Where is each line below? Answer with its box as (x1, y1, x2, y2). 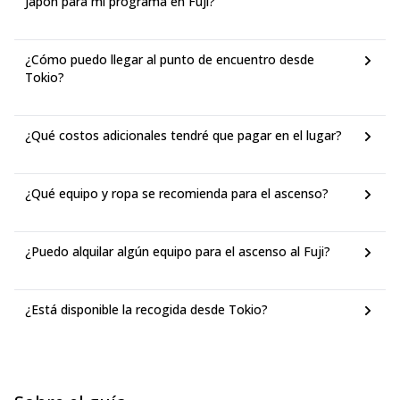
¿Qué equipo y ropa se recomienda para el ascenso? (25, 185, 329, 202)
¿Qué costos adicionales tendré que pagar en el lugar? (25, 127, 342, 144)
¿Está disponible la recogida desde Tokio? (25, 301, 268, 318)
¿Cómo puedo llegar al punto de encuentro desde (25, 51, 314, 68)
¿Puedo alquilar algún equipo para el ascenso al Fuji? (25, 243, 330, 260)
